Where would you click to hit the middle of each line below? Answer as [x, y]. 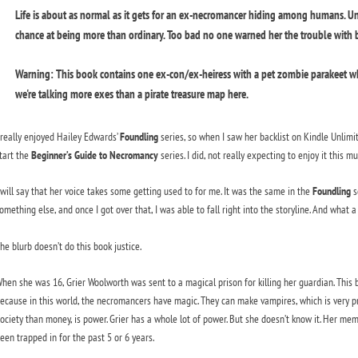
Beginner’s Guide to [69, 155]
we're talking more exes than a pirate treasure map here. [131, 93]
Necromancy [133, 155]
